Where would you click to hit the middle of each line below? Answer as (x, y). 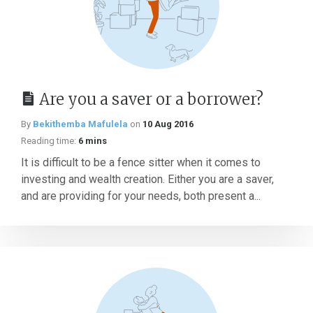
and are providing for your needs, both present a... (141, 196)
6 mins (93, 141)
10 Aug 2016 (168, 124)
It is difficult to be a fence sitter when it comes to (141, 162)
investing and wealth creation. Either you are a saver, (147, 179)
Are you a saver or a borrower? (151, 99)
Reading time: (49, 141)
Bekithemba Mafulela (80, 124)
